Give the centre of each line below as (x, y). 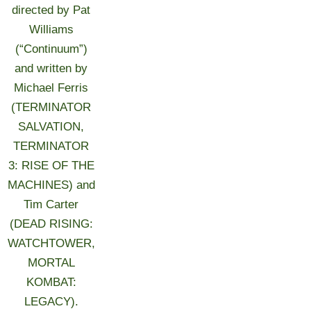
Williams (51, 30)
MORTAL (51, 263)
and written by (51, 68)
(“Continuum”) (51, 49)
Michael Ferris (51, 88)
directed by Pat (51, 10)
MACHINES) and (51, 185)
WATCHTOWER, (51, 243)
